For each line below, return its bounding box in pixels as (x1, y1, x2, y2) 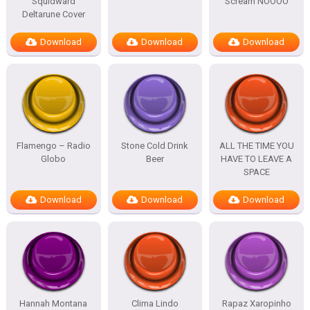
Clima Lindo (131, 298, 179, 309)
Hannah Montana (19, 298, 88, 309)
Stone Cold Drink (121, 140, 189, 151)
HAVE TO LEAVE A (221, 154, 293, 164)
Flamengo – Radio (16, 140, 91, 151)
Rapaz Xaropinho (221, 298, 291, 309)
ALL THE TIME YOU (219, 140, 294, 151)
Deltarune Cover (21, 9, 85, 19)
